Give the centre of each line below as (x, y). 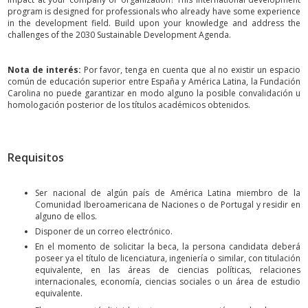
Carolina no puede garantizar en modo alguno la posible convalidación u (154, 93)
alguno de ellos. (66, 216)
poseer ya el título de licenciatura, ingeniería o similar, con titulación (168, 258)
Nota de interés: (44, 70)
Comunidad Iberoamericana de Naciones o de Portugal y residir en (168, 204)
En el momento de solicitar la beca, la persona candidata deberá (168, 246)
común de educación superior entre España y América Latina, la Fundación (154, 82)
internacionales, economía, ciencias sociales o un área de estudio (168, 281)
